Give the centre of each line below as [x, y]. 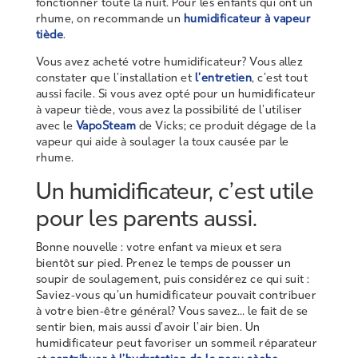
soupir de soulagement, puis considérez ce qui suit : [173, 279]
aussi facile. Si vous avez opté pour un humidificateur [176, 93]
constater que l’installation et [115, 78]
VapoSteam [106, 125]
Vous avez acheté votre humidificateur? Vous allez [169, 62]
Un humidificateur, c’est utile [175, 191]
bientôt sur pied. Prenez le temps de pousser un [163, 263]
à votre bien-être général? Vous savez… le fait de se [172, 311]
